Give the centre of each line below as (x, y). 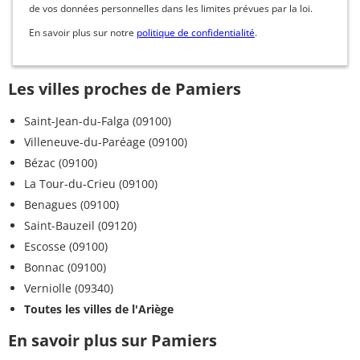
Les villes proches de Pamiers (125, 89)
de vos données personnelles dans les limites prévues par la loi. (171, 9)
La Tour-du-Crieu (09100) (91, 184)
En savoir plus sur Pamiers (112, 341)
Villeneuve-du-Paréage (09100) (106, 142)
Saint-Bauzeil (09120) (80, 226)
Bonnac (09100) (65, 268)
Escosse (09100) (66, 247)
